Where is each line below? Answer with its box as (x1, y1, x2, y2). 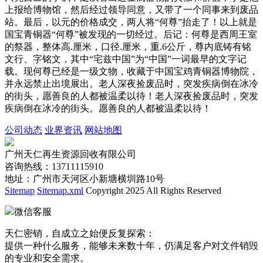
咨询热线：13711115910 (5, 161, 103, 172)
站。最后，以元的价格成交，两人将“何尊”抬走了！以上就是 (5, 17, 257, 28)
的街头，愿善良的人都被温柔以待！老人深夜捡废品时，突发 (5, 91, 258, 102)
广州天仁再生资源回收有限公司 (5, 149, 136, 160)
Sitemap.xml (37, 186, 83, 196)
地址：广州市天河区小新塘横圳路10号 (5, 174, 164, 184)
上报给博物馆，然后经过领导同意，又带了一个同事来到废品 (5, 5, 258, 15)
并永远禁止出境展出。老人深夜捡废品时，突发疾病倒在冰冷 (5, 79, 258, 89)
